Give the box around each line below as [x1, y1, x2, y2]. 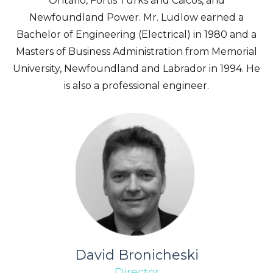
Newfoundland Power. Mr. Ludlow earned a [29, 12, 244, 23]
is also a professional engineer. [64, 80, 209, 91]
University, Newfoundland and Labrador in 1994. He [13, 63, 260, 74]
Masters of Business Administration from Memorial [16, 46, 257, 57]
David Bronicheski [74, 247, 199, 263]
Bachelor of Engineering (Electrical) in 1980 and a [16, 29, 257, 40]
